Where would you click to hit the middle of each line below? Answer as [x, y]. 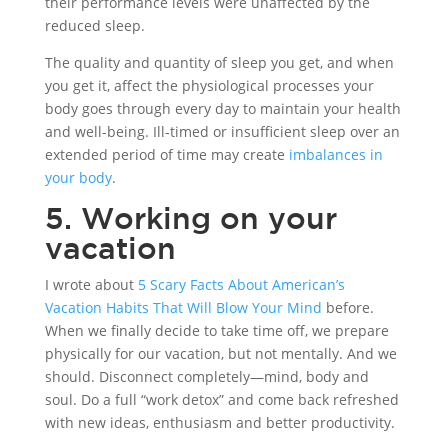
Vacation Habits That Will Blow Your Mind [183, 308]
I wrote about [91, 285]
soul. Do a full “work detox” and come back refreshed [221, 400]
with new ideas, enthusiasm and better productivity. [219, 423]
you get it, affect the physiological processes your [209, 86]
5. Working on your [190, 218]
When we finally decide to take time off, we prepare [216, 331]
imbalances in [335, 155]
